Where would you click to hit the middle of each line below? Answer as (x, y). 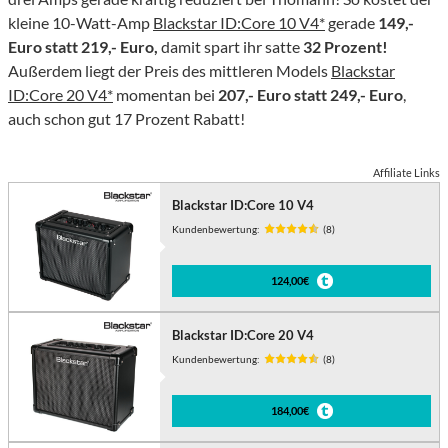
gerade (351, 23)
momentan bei (164, 95)
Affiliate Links (406, 173)
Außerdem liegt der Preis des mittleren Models (169, 71)
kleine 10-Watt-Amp (80, 23)
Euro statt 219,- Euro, (84, 47)
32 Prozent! (345, 47)
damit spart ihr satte (232, 47)
